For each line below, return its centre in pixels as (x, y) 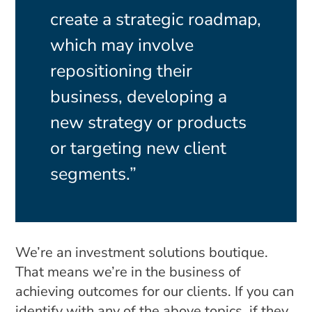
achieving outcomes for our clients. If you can (155, 291)
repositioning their (122, 71)
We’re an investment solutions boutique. (142, 252)
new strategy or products (149, 123)
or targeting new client (139, 148)
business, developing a (139, 97)
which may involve (122, 45)
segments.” (94, 174)
